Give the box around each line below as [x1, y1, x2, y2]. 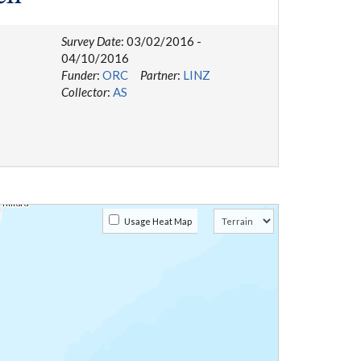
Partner [139, 67, 177, 82]
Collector [60, 84, 107, 99]
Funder [60, 67, 97, 82]
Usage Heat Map [119, 215, 192, 226]
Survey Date [60, 33, 121, 48]
